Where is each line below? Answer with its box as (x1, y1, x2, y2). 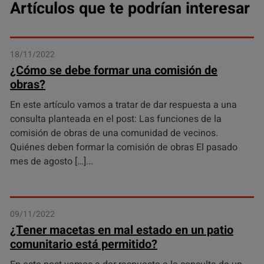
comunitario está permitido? (10, 236, 157, 253)
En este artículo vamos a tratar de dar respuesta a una (10, 98, 237, 112)
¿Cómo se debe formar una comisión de (10, 62, 217, 79)
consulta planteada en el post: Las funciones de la (10, 112, 222, 126)
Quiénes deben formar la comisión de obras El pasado (10, 140, 237, 154)
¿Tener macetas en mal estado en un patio (10, 222, 233, 239)
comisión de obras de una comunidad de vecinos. (10, 126, 218, 140)
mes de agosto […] (10, 154, 86, 169)
